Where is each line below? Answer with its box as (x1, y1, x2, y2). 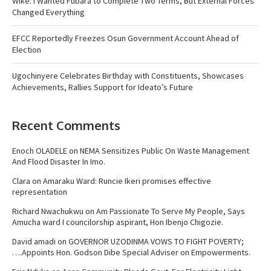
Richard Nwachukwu (12, 205, 83, 217)
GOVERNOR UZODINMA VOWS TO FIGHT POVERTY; (68, 235, 244, 247)
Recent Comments (12, 117, 120, 133)
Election (12, 44, 41, 55)
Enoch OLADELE (12, 145, 67, 156)
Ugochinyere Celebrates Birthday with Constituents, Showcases (12, 70, 244, 81)
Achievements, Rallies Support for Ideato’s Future (12, 81, 193, 93)
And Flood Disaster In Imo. (12, 155, 105, 167)
